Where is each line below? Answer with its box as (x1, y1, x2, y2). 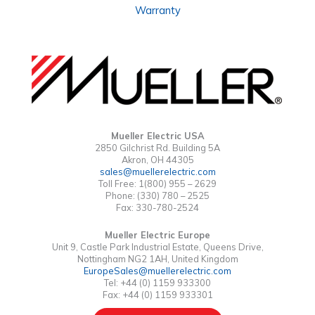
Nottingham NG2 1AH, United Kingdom (77, 253, 238, 265)
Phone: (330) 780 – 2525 (105, 190, 210, 201)
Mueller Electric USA (110, 130, 205, 141)
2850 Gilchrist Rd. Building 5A (95, 142, 220, 153)
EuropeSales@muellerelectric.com (84, 265, 231, 277)
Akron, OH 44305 (121, 154, 194, 165)
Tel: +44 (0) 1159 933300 (104, 277, 211, 289)
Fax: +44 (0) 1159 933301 (102, 289, 213, 301)
